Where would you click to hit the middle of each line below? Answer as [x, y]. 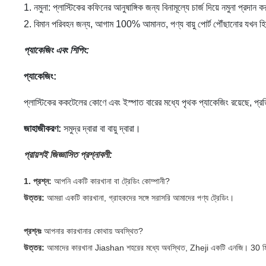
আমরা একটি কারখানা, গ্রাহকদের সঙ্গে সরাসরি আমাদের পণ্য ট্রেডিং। [140, 198]
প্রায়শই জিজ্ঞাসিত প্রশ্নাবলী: [68, 155]
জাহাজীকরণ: [42, 129]
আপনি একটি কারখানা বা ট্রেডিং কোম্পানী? [112, 181]
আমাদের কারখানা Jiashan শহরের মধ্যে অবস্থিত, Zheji [128, 248]
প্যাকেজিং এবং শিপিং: [56, 50]
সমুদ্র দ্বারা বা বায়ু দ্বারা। [101, 129]
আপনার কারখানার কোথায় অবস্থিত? [94, 231]
